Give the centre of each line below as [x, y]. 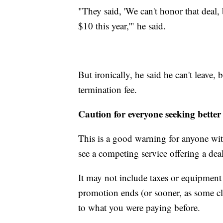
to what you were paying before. [139, 208]
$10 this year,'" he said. [122, 26]
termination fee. [108, 90]
